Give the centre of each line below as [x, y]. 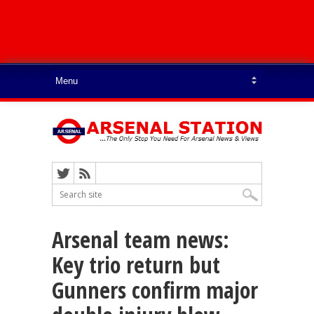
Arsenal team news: [141, 239]
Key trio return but [136, 264]
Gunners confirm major [155, 289]
